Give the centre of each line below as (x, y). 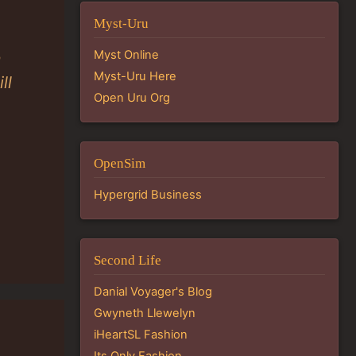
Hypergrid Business (148, 194)
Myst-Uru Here (135, 76)
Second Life (128, 261)
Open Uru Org (132, 97)
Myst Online (126, 54)
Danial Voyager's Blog (153, 291)
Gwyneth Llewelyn (145, 313)
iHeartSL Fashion (141, 334)
